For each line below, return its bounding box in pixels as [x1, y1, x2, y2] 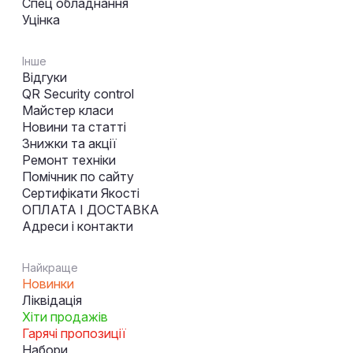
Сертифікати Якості [22, 185, 139, 202]
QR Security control [22, 86, 134, 102]
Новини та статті [22, 119, 126, 136]
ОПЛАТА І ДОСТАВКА [22, 202, 159, 218]
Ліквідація [22, 292, 82, 309]
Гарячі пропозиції [22, 325, 126, 342]
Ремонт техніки [22, 152, 116, 169]
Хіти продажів [22, 309, 108, 325]
